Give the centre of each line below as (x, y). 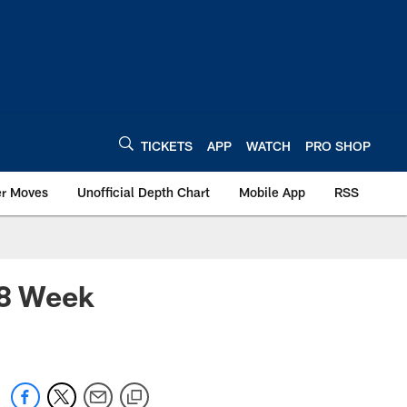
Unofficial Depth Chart (144, 192)
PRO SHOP (338, 145)
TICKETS (167, 145)
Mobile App (272, 192)
